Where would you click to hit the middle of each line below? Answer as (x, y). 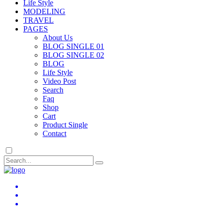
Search (53, 90)
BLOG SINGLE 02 (73, 55)
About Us (58, 38)
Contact (54, 133)
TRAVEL (39, 20)
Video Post (59, 81)
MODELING (44, 11)
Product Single (65, 125)
